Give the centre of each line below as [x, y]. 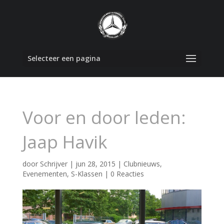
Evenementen [44, 174]
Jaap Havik [65, 142]
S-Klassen [86, 174]
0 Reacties [127, 174]
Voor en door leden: [104, 117]
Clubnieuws [141, 164]
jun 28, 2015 [95, 164]
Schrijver [53, 164]
